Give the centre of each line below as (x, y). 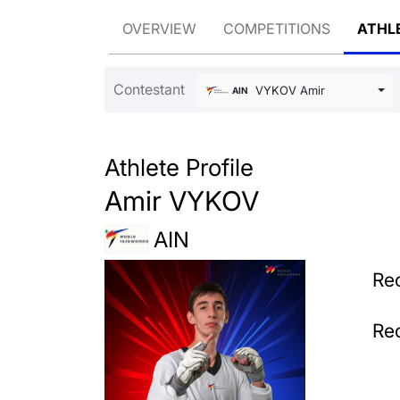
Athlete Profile (179, 167)
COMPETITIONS (277, 29)
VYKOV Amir (288, 91)
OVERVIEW (159, 29)
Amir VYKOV (182, 201)
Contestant (149, 89)
